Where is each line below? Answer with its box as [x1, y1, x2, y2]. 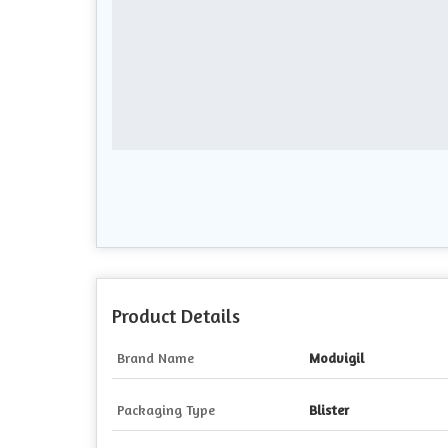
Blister [309, 401, 349, 419]
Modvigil [309, 349, 364, 367]
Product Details [112, 304, 240, 329]
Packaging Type [117, 401, 215, 419]
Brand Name [117, 349, 194, 367]
